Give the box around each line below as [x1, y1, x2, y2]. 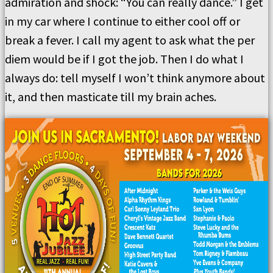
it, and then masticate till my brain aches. [5, 89, 216, 104]
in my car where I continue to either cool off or [5, 13, 240, 29]
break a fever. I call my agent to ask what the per [5, 32, 255, 48]
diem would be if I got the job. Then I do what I [5, 51, 244, 66]
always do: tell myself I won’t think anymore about [5, 70, 265, 85]
